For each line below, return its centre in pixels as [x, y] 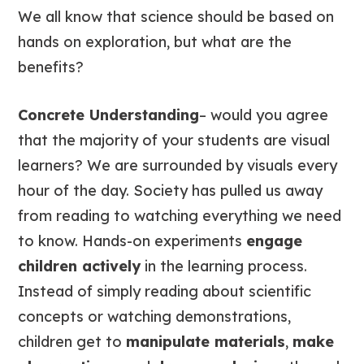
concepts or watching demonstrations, [155, 317]
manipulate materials [206, 342]
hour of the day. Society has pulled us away [171, 191]
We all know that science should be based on [176, 17]
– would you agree [264, 115]
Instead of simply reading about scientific [165, 292]
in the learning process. [224, 266]
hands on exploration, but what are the [155, 42]
